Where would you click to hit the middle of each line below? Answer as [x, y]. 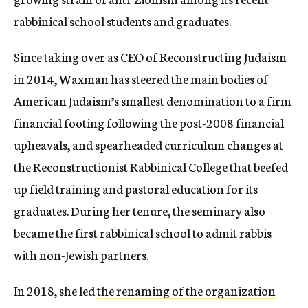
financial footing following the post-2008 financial [149, 123]
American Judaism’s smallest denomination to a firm [153, 101]
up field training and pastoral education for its [136, 189]
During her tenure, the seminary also [168, 211]
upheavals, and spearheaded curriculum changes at [148, 145]
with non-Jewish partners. [82, 255]
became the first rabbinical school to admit [126, 233]
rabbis [255, 233]
